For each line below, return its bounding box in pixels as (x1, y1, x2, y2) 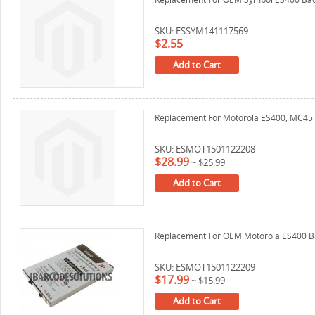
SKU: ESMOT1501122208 (155, 143, 255, 155)
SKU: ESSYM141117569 (155, 25, 248, 37)
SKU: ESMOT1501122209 (155, 261, 255, 274)
